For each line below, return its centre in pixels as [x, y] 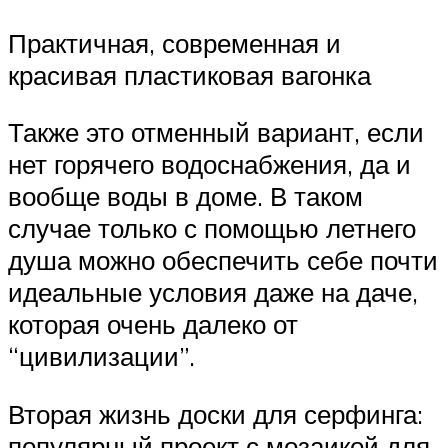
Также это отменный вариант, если [216, 132]
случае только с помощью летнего [212, 228]
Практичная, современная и [174, 42]
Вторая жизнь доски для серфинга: [215, 413]
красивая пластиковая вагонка [189, 74]
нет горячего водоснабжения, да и [209, 164]
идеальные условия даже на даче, [213, 292]
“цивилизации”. [101, 356]
